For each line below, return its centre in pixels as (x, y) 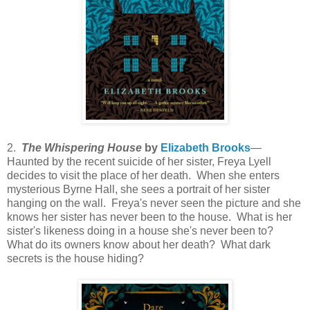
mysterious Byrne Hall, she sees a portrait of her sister (138, 189)
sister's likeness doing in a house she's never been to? (142, 231)
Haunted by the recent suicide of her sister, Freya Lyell (139, 162)
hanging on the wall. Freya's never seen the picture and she (154, 203)
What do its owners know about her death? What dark (139, 245)
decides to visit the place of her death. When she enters (143, 175)
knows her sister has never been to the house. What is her (149, 217)
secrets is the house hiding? (75, 258)
